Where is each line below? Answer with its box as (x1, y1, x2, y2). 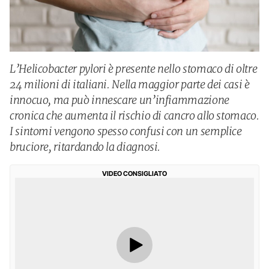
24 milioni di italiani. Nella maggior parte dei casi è (10, 77, 250, 91)
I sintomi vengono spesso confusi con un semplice (10, 124, 242, 138)
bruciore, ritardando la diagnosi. (10, 140, 161, 154)
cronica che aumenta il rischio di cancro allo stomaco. (10, 109, 259, 122)
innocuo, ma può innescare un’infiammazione (10, 93, 229, 107)
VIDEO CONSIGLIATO (102, 169, 167, 178)
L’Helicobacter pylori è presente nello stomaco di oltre (10, 62, 258, 76)
